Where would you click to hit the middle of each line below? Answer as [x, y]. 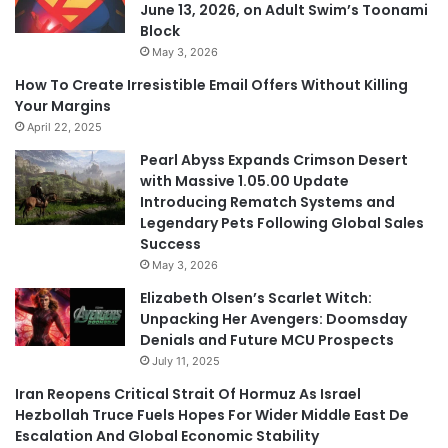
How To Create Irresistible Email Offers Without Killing [211, 85]
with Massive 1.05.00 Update [244, 181]
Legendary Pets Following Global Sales [282, 223]
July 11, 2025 [186, 361]
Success [170, 244]
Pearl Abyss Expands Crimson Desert [274, 160]
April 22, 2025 [64, 127]
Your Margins [63, 106]
